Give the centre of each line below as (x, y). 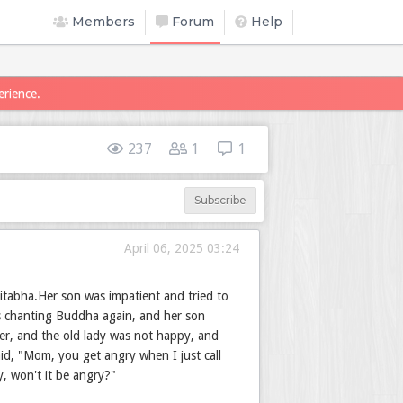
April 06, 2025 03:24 (182, 248)
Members (102, 22)
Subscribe (220, 200)
